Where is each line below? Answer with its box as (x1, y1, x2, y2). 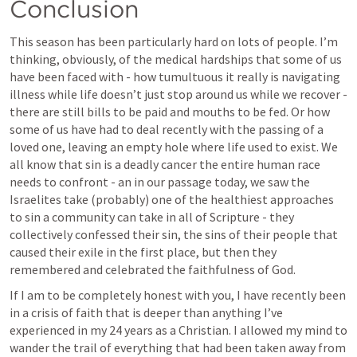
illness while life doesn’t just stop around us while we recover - (10, 86, 347, 103)
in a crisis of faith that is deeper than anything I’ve (10, 304, 283, 321)
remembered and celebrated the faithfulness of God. (10, 261, 298, 278)
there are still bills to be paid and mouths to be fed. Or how (10, 104, 330, 120)
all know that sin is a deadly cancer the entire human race (10, 156, 320, 173)
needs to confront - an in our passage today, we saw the (10, 174, 310, 190)
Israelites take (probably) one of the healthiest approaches (10, 191, 334, 208)
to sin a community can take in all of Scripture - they (10, 209, 294, 226)
